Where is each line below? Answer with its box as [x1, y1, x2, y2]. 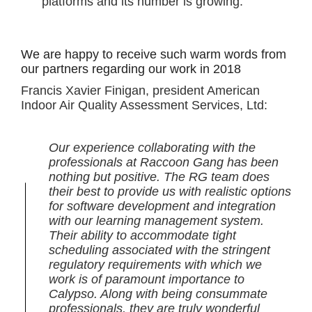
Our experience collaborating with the [49, 141, 256, 155]
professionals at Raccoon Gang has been [49, 155, 279, 169]
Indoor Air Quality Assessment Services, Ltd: [21, 98, 267, 112]
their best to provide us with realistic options [49, 185, 291, 198]
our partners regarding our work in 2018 [21, 62, 241, 76]
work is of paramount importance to [49, 272, 244, 286]
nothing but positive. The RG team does [49, 170, 270, 184]
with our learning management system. [49, 214, 264, 228]
